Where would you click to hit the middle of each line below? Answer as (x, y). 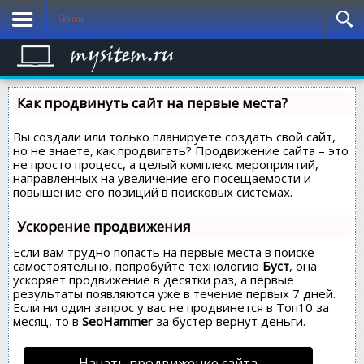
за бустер (184, 321)
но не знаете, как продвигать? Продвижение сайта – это (181, 150)
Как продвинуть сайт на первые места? (152, 103)
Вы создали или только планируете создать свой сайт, (174, 136)
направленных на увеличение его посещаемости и (162, 178)
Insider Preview (44, 35)
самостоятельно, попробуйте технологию (138, 266)
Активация (35, 52)
